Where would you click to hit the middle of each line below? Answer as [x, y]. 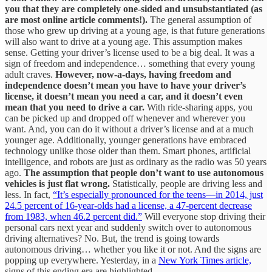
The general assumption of [201, 19]
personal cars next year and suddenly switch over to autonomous [128, 227]
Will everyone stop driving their [204, 216]
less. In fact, [29, 194]
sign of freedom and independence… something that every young [130, 63]
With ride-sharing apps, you [199, 107]
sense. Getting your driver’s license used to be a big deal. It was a [130, 52]
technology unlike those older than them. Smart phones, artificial [128, 151]
